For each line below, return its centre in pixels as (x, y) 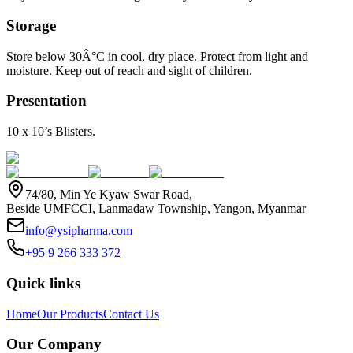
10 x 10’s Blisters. (51, 132)
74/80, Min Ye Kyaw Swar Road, (109, 195)
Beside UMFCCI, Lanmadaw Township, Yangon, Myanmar (156, 209)
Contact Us (131, 314)
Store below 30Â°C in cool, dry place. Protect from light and (157, 56)
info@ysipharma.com (79, 231)
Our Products (70, 314)
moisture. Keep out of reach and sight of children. (129, 70)
